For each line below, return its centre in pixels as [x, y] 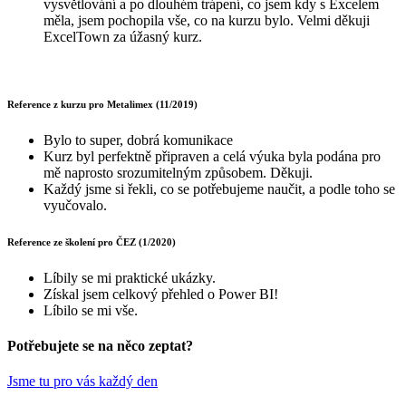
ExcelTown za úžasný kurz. [123, 36]
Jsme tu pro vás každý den [82, 382]
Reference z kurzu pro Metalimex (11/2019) [102, 104]
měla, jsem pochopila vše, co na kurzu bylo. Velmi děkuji [207, 20]
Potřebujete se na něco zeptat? [100, 345]
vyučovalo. [75, 205]
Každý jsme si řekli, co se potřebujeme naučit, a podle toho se [219, 188]
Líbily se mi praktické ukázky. [130, 277]
